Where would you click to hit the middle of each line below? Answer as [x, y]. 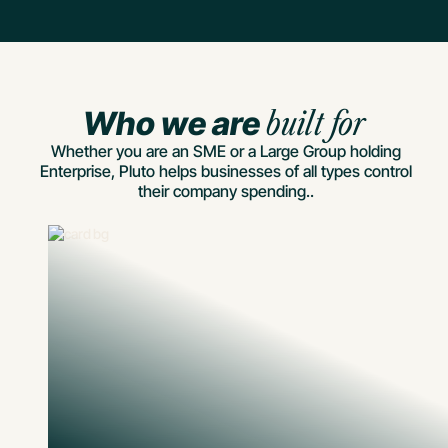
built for [315, 123]
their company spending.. [226, 190]
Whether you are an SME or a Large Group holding [226, 150]
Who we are [174, 123]
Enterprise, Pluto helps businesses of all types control [226, 170]
